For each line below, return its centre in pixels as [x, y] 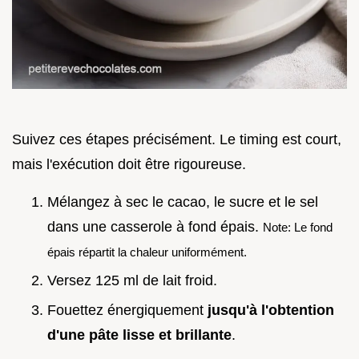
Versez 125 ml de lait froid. [132, 281]
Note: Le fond [298, 227]
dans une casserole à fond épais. [155, 226]
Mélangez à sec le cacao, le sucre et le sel [183, 202]
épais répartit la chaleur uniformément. [147, 252]
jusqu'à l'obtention [271, 310]
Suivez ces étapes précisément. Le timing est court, [177, 139]
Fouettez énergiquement [127, 310]
